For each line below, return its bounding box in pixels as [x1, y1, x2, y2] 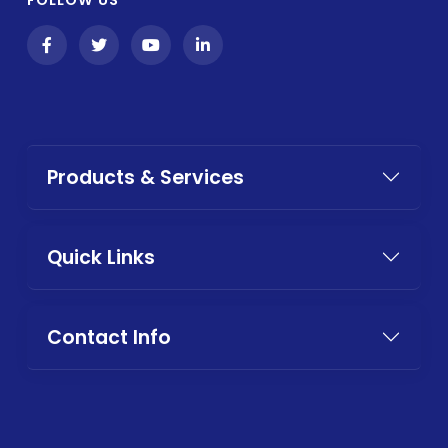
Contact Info [47, 323, 171, 351]
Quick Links [47, 243, 155, 271]
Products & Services [47, 163, 244, 191]
